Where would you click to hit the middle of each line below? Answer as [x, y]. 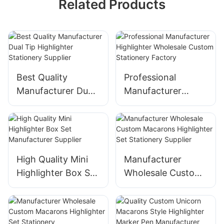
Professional [150, 77]
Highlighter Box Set [57, 173]
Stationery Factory [163, 131]
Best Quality [42, 77]
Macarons [145, 186]
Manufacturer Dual [56, 90]
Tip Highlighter [48, 104]
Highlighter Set [155, 200]
